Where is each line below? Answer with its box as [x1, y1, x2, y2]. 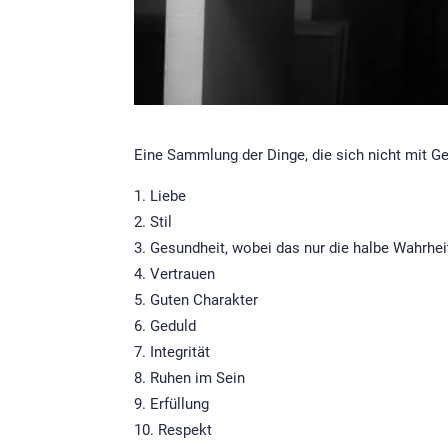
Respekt [158, 421, 213, 440]
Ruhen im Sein [150, 369, 246, 388]
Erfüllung [150, 395, 210, 414]
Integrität [150, 343, 211, 362]
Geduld [150, 317, 197, 336]
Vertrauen [150, 265, 216, 284]
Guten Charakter [150, 291, 259, 310]
